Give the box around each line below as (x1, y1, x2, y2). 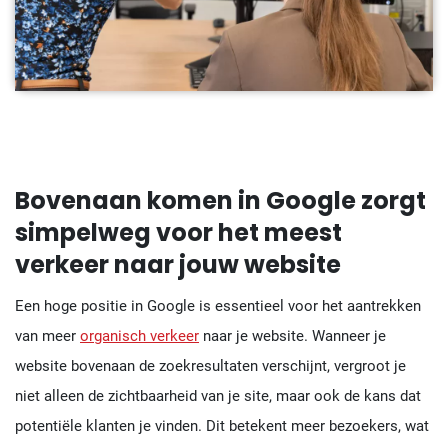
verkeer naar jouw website (15, 247, 341, 281)
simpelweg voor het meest (15, 215, 342, 249)
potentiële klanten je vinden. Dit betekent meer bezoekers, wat (15, 416, 429, 435)
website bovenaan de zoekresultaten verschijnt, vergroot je (15, 356, 406, 375)
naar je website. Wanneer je (199, 326, 386, 345)
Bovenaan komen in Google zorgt (15, 183, 426, 217)
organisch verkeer (80, 326, 199, 345)
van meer (15, 326, 80, 345)
